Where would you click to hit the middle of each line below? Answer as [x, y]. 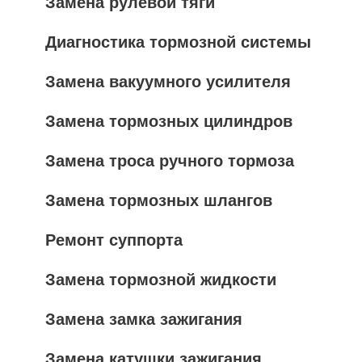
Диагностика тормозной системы [178, 42]
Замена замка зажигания [144, 319]
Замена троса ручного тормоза [170, 161]
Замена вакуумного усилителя [168, 82]
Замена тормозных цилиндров [169, 121]
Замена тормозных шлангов [159, 200]
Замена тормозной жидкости [161, 280]
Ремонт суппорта [114, 240]
